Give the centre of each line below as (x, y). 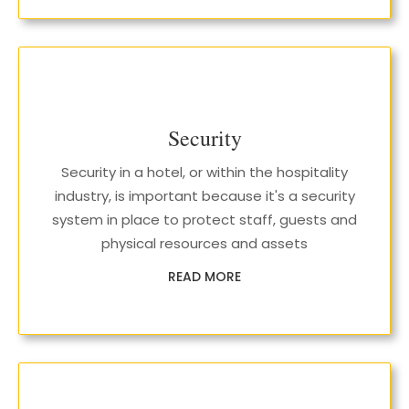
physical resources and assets (204, 243)
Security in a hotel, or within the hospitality (204, 172)
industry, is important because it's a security (204, 196)
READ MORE (204, 277)
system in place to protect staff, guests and (204, 220)
